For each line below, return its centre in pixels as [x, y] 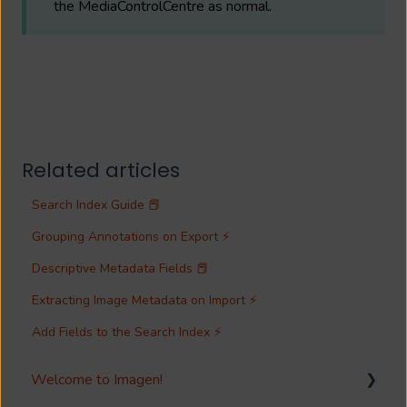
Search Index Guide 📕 [97, 205]
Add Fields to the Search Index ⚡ [127, 333]
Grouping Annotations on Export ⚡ [131, 237]
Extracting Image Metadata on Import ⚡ [145, 301]
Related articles [101, 171]
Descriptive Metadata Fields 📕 [121, 269]
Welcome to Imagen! [97, 380]
